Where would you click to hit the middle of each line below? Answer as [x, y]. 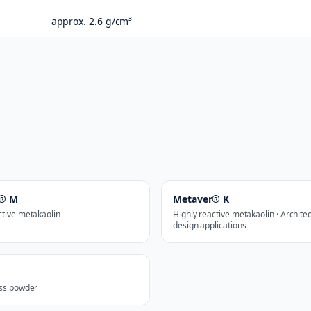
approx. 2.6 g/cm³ [92, 21]
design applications [210, 225]
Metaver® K [201, 199]
